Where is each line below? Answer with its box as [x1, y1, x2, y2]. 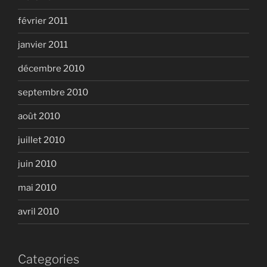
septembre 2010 [18, 87, 88, 98]
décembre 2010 [18, 63, 85, 74]
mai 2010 [18, 182, 57, 193]
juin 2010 [18, 159, 57, 169]
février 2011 [18, 15, 68, 26]
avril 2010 [18, 206, 59, 217]
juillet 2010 [18, 135, 65, 145]
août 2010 [18, 111, 60, 122]
